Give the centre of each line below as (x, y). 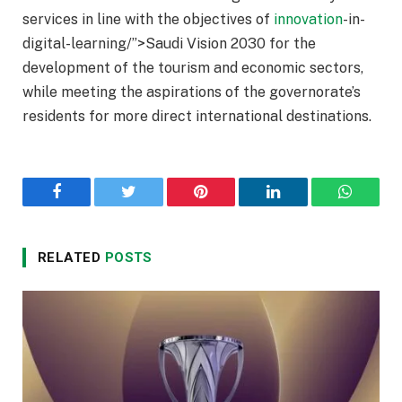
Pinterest (228, 205)
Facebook (87, 205)
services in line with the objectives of (148, 20)
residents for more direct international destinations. (197, 117)
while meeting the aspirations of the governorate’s (192, 92)
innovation (308, 20)
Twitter (151, 205)
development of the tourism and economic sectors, (193, 68)
